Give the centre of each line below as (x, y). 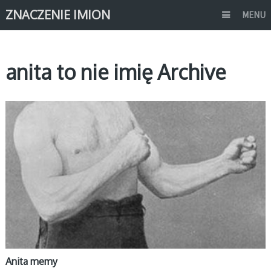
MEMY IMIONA (34, 110)
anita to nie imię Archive (115, 72)
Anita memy (31, 262)
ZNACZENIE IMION (57, 15)
